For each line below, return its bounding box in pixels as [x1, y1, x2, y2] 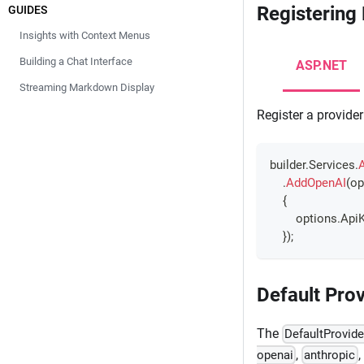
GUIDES [8, 3, 47, 16]
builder [270, 157, 305, 172]
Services [309, 157, 355, 172]
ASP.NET [296, 58, 347, 74]
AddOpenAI [286, 175, 346, 190]
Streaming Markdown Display [19, 81, 154, 93]
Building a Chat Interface [19, 55, 132, 67]
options [270, 210, 337, 226]
